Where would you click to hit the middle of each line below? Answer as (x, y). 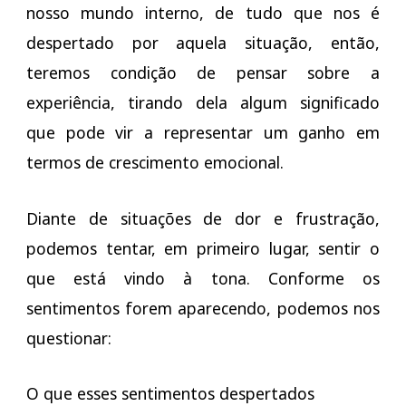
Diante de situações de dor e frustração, (203, 218)
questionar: (68, 338)
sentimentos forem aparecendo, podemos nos (203, 308)
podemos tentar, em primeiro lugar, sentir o (203, 248)
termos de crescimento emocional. (155, 163)
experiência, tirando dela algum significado (203, 103)
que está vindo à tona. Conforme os (203, 278)
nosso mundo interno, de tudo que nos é (203, 13)
